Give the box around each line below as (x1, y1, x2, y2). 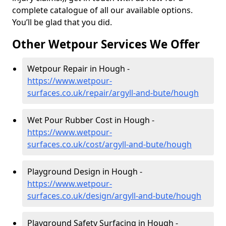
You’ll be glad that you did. (12, 17, 114, 28)
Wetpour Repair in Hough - (27, 63, 130, 74)
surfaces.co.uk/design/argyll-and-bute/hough (27, 190, 201, 201)
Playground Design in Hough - (27, 166, 142, 177)
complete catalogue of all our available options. (12, 5, 193, 16)
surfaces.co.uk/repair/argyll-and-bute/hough (27, 87, 199, 98)
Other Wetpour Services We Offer (12, 36, 200, 52)
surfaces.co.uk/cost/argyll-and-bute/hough (27, 139, 192, 150)
